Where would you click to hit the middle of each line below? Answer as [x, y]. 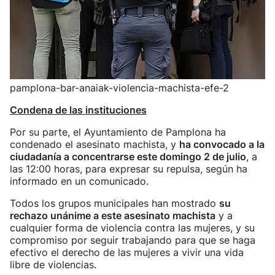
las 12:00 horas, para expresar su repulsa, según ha [129, 169]
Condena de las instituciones [78, 110]
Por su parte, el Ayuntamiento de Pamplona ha [118, 132]
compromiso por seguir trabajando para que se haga [133, 240]
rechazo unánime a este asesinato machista [113, 215]
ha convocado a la [222, 144]
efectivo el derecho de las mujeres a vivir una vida [127, 252]
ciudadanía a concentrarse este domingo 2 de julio [128, 157]
